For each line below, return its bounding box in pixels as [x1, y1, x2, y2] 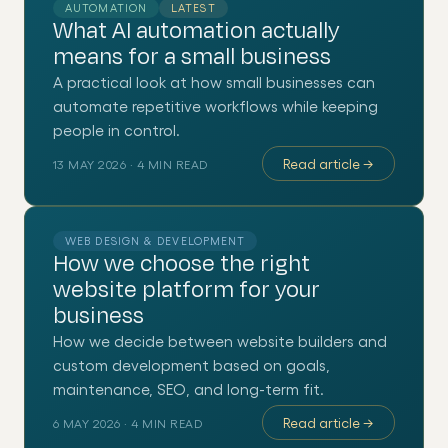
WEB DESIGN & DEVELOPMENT [65, 234, 246, 247]
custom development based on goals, [53, 356, 330, 374]
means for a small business [53, 41, 331, 73]
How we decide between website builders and [53, 332, 387, 350]
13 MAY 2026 [53, 156, 127, 171]
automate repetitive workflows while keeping [53, 97, 378, 115]
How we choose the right [53, 248, 310, 280]
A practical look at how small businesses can [53, 73, 375, 91]
